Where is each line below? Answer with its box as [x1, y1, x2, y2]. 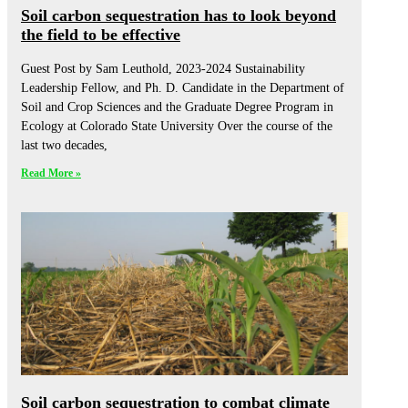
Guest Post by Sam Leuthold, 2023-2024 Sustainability [21, 62, 305, 76]
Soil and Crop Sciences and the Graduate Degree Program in [21, 100, 333, 115]
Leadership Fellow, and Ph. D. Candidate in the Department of [21, 81, 344, 96]
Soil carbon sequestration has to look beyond [21, 6, 336, 25]
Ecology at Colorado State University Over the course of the [21, 119, 332, 134]
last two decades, [21, 138, 107, 153]
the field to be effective [21, 25, 180, 45]
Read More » [21, 167, 81, 180]
